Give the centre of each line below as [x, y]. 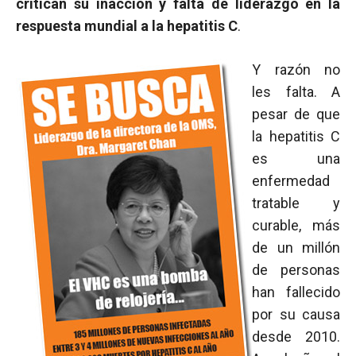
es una [296, 159]
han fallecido [296, 292]
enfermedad [291, 181]
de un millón [296, 248]
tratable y [296, 203]
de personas [296, 270]
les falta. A [296, 92]
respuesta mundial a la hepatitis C [127, 26]
